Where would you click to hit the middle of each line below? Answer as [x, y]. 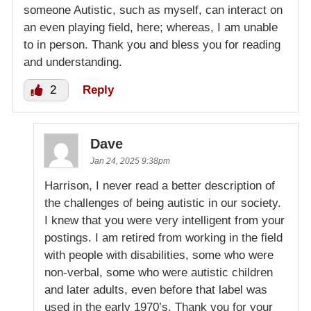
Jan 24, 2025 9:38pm [130, 161]
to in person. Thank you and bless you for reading [152, 45]
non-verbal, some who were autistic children [159, 273]
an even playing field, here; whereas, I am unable [151, 28]
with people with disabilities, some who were [159, 255]
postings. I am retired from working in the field [163, 238]
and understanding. [73, 62]
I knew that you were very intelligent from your [165, 221]
